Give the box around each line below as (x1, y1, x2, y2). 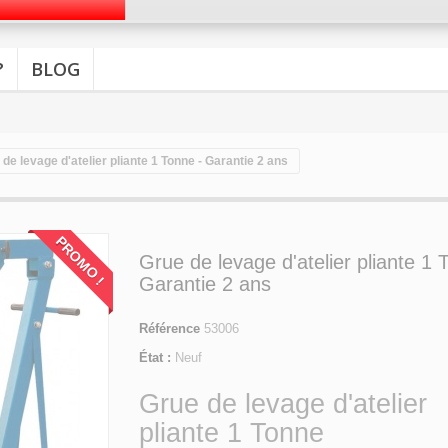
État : (139, 350, 171, 366)
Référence (139, 321, 200, 337)
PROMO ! (52, 233, 108, 289)
